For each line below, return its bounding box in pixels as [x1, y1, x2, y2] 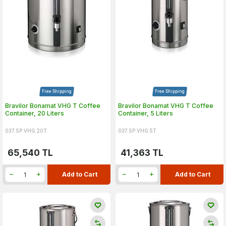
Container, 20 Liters [5, 109, 64, 117]
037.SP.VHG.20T [5, 128, 47, 134]
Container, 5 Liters [118, 109, 173, 117]
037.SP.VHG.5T [118, 128, 156, 134]
